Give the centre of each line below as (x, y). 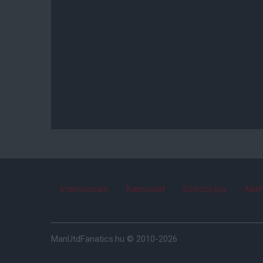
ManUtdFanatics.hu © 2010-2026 (114, 239)
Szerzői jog (204, 189)
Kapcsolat (146, 189)
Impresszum (84, 189)
